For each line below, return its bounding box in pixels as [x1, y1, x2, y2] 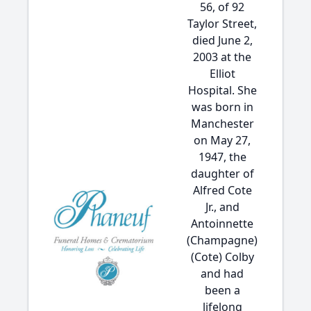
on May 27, [194, 133, 251, 148]
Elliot [209, 66, 235, 81]
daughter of [190, 166, 254, 181]
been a [204, 283, 240, 298]
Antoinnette [191, 216, 253, 231]
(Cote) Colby [190, 249, 254, 264]
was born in [191, 99, 253, 115]
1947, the [198, 149, 246, 165]
